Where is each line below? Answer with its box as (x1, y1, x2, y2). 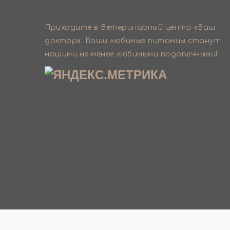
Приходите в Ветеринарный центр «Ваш (45, 24, 216, 32)
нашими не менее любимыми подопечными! (45, 50, 218, 59)
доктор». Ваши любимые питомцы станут (45, 37, 221, 45)
